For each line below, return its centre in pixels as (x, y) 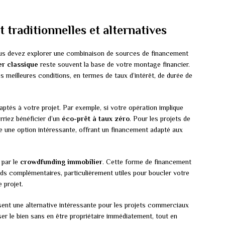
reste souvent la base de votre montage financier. (114, 65)
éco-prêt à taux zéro (96, 119)
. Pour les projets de (160, 119)
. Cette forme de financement (147, 162)
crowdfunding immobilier (61, 162)
